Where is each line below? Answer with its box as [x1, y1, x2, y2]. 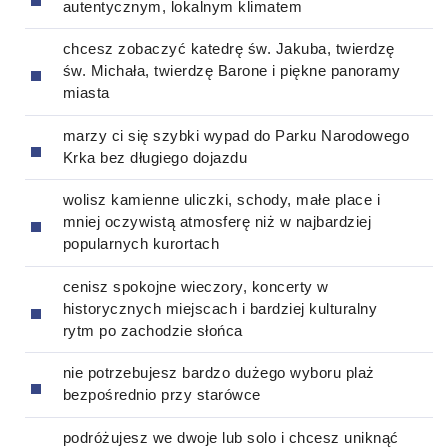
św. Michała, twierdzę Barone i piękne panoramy [62, 62, 401, 80]
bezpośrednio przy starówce [62, 386, 261, 404]
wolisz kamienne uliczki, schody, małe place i [62, 191, 380, 209]
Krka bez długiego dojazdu [62, 148, 247, 166]
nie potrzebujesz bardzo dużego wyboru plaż [62, 364, 375, 382]
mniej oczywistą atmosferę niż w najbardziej [62, 213, 371, 231]
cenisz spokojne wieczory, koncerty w [62, 277, 329, 295]
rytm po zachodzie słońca [62, 321, 243, 339]
